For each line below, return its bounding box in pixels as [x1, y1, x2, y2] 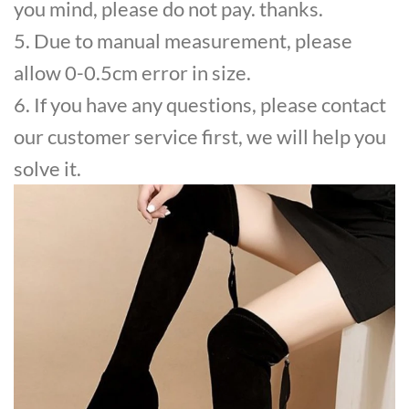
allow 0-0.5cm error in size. [14, 59, 251, 85]
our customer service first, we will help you [14, 123, 386, 149]
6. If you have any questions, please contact [14, 91, 386, 117]
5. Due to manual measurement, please [14, 27, 352, 53]
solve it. [14, 155, 81, 181]
